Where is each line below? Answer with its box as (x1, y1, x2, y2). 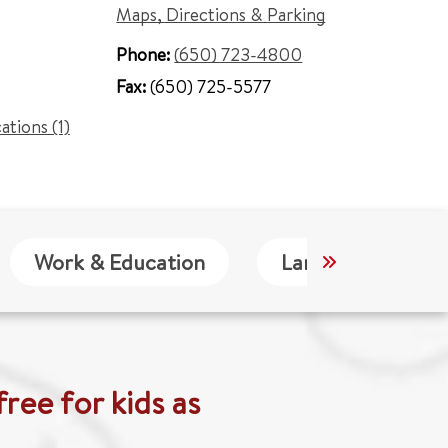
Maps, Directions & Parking (116, 2, 326, 27)
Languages (281, 246, 383, 277)
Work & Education (34, 246, 205, 277)
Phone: (116, 42, 175, 67)
